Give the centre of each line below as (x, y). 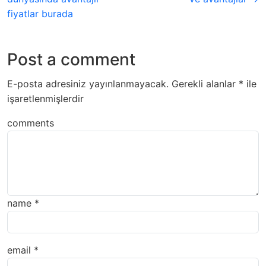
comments (31, 123)
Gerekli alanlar (205, 84)
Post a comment (71, 60)
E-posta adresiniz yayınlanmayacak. (88, 84)
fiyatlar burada (40, 14)
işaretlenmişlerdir (45, 99)
